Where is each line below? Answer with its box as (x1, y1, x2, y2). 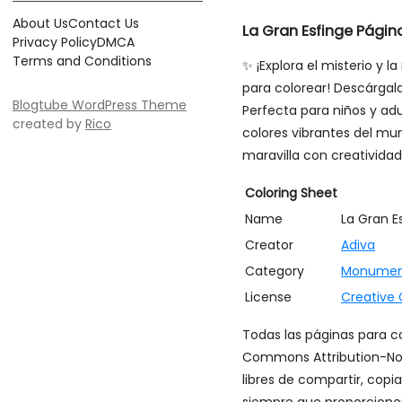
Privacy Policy (13, 33, 97, 51)
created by (13, 115, 85, 133)
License (245, 288, 292, 307)
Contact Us (68, 14, 139, 32)
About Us (13, 14, 68, 32)
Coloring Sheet (245, 184, 337, 203)
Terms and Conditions (13, 52, 152, 70)
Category (245, 262, 304, 281)
